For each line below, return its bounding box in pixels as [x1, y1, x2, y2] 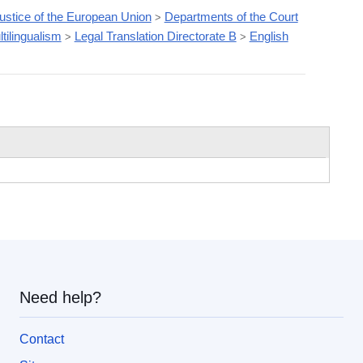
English [249, 28, 288, 43]
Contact [19, 331, 64, 346]
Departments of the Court [164, 9, 298, 23]
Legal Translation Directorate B [74, 28, 237, 43]
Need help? [19, 288, 101, 306]
